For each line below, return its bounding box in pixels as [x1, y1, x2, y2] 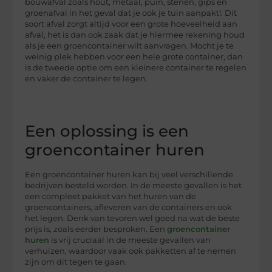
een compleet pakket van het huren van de [25, 191, 197, 201]
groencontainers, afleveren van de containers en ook [25, 202, 233, 212]
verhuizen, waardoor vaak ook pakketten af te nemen [25, 246, 237, 256]
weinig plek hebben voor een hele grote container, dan [25, 52, 243, 62]
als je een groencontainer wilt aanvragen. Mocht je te [25, 41, 234, 51]
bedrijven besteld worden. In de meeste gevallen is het [25, 180, 242, 190]
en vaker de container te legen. [25, 74, 152, 84]
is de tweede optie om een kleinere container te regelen [25, 63, 247, 73]
